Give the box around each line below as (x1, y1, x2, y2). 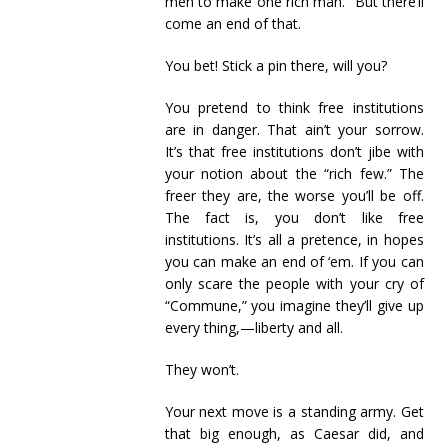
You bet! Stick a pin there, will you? (164, 56, 387, 75)
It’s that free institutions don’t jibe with (164, 142, 424, 161)
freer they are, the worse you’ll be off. (164, 186, 424, 205)
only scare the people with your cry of (164, 274, 424, 293)
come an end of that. (164, 14, 301, 33)
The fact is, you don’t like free (164, 208, 424, 227)
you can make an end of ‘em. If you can (164, 252, 424, 271)
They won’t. (164, 360, 239, 379)
